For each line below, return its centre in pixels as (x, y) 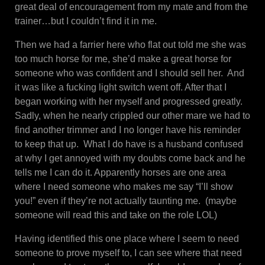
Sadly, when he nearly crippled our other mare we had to (132, 116)
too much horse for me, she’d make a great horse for (123, 59)
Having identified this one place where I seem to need (127, 239)
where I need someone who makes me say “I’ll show (124, 187)
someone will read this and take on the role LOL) (116, 215)
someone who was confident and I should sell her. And (130, 73)
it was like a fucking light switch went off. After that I (121, 88)
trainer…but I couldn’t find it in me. (86, 21)
